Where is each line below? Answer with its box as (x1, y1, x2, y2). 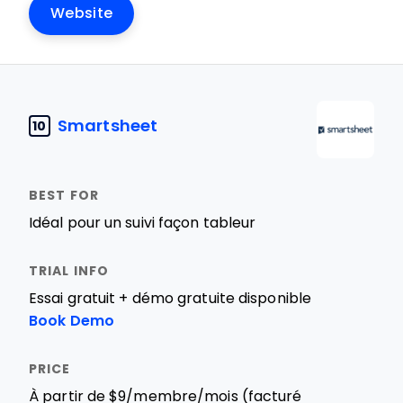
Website (50, 5, 113, 21)
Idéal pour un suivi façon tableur (29, 215, 256, 230)
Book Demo (29, 313, 114, 328)
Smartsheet (58, 116, 157, 135)
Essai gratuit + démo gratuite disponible (29, 291, 311, 306)
